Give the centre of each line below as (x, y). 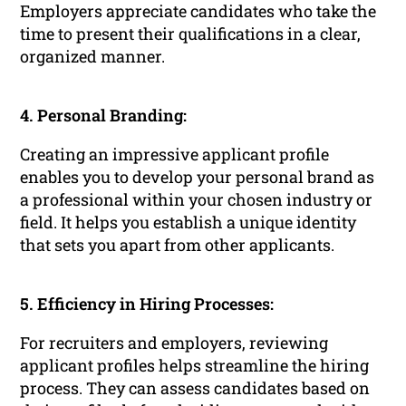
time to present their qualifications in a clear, (191, 34)
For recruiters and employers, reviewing (174, 343)
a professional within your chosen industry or (197, 200)
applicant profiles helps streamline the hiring (195, 366)
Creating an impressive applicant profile (175, 155)
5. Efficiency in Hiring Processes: (147, 304)
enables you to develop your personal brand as (198, 177)
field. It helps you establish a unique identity (188, 222)
